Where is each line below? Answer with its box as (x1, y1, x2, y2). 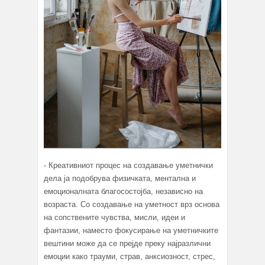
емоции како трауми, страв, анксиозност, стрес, (44, 251, 215, 261)
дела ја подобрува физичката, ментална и (44, 173, 196, 183)
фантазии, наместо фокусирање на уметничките (44, 225, 218, 235)
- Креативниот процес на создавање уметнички (44, 160, 213, 170)
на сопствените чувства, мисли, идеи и (44, 212, 185, 222)
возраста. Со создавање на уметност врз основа (44, 199, 219, 209)
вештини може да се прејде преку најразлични (44, 238, 211, 248)
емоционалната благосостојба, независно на (44, 186, 203, 196)
